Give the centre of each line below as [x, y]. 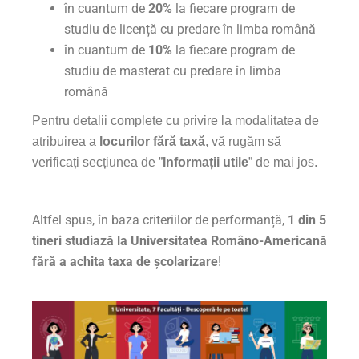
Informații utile [206, 162]
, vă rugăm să [243, 141]
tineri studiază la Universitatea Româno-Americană [179, 241]
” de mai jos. [283, 162]
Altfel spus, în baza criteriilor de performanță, [160, 220]
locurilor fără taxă [152, 141]
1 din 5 [307, 220]
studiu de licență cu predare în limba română [190, 29]
